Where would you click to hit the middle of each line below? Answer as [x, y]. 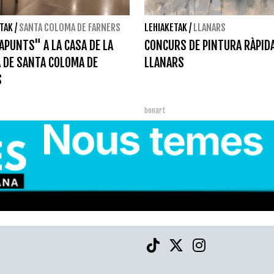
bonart [155, 110]
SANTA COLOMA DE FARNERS [70, 27]
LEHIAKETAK [166, 27]
